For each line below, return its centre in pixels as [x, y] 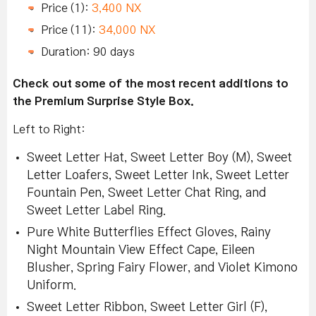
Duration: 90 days [88, 52]
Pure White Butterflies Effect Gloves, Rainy [149, 233]
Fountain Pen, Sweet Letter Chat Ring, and [146, 193]
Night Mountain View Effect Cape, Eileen [141, 250]
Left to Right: [49, 129]
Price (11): [70, 30]
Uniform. [51, 286]
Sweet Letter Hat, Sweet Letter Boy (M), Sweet [159, 158]
